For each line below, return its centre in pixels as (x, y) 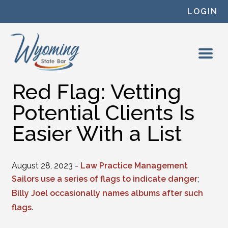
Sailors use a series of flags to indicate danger (104, 179)
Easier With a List (96, 134)
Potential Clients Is (103, 113)
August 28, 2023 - (46, 166)
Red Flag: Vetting (96, 92)
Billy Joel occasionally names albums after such (107, 193)
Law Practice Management (134, 166)
